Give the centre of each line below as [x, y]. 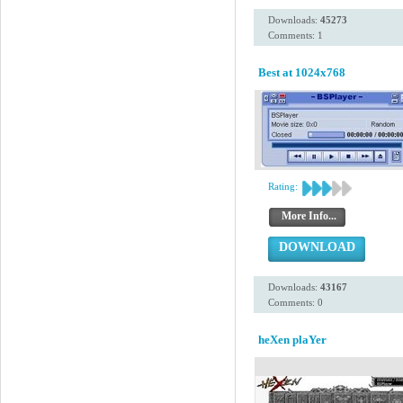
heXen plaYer [292, 340]
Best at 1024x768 [302, 72]
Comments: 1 [296, 35]
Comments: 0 [296, 302]
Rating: [283, 186]
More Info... [309, 216]
